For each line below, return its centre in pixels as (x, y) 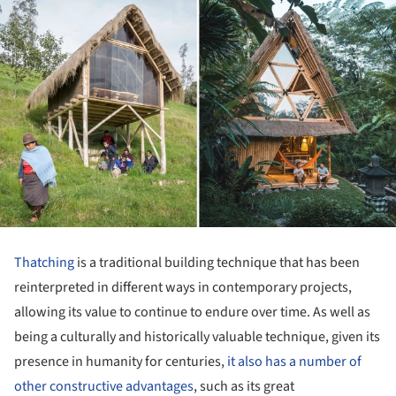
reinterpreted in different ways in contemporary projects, (183, 287)
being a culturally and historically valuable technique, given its (197, 336)
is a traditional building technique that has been (217, 262)
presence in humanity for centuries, (121, 361)
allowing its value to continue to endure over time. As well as (192, 312)
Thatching (44, 262)
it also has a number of (294, 361)
